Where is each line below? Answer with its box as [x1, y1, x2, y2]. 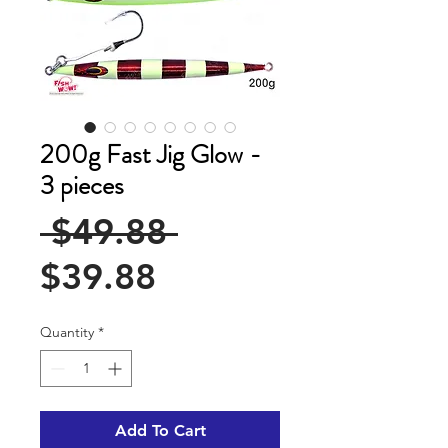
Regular [177, 209, 307, 253]
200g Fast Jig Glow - [40, 136, 261, 174]
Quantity [40, 323, 94, 342]
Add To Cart [114, 421, 206, 441]
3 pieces [40, 167, 124, 205]
